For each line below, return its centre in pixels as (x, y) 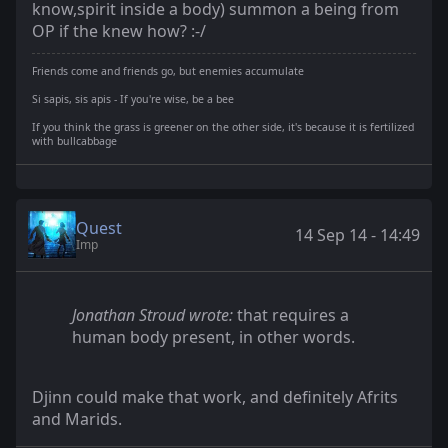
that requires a (291, 315)
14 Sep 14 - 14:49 (357, 235)
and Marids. (77, 419)
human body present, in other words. (213, 337)
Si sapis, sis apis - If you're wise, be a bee (133, 99)
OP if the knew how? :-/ (119, 31)
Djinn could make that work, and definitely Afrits (215, 397)
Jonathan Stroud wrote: (152, 315)
